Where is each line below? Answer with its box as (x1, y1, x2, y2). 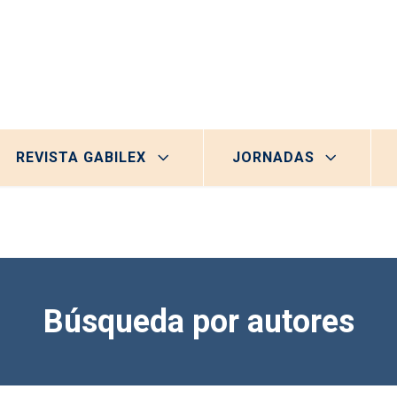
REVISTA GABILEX (16, 149, 147, 166)
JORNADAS (231, 149, 315, 166)
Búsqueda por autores (43, 303, 354, 340)
